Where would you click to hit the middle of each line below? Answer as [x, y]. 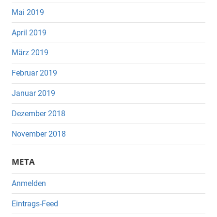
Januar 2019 [33, 93]
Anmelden [29, 184]
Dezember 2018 [39, 113]
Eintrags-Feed [35, 203]
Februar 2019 [34, 73]
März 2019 [30, 53]
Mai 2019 [28, 12]
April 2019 [29, 32]
